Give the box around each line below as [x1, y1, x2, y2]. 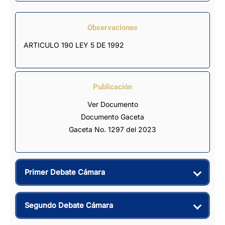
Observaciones [87, 23, 138, 32]
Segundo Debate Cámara [25, 200, 113, 210]
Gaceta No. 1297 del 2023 [69, 125, 156, 134]
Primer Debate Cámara [25, 167, 105, 177]
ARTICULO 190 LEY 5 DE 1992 [24, 40, 124, 49]
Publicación [93, 82, 132, 91]
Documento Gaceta [81, 112, 144, 121]
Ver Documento [87, 99, 138, 108]
